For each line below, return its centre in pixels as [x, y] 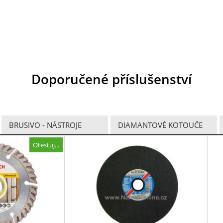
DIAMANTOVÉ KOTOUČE [160, 125]
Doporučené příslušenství [111, 79]
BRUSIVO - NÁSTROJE [46, 125]
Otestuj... [46, 145]
